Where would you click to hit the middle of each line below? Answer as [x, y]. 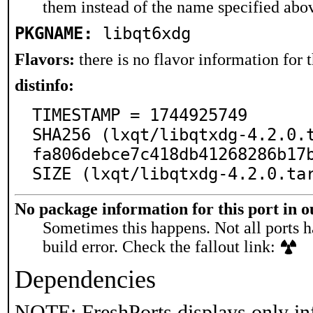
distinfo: [44, 85]
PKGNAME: [54, 34]
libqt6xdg [147, 34]
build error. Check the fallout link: [161, 247]
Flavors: [45, 59]
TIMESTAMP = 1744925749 [140, 115]
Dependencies [85, 279]
